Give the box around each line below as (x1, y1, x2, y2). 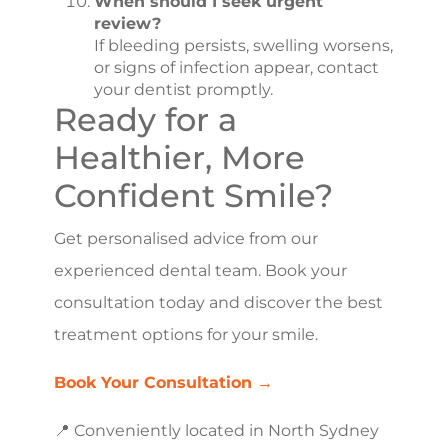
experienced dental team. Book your (54, 260, 347, 280)
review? (94, 13, 161, 33)
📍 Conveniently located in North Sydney (54, 420, 379, 440)
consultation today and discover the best (54, 292, 383, 312)
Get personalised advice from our (54, 228, 318, 248)
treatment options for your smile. (54, 324, 318, 344)
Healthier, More (54, 137, 305, 177)
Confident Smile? (54, 175, 333, 215)
